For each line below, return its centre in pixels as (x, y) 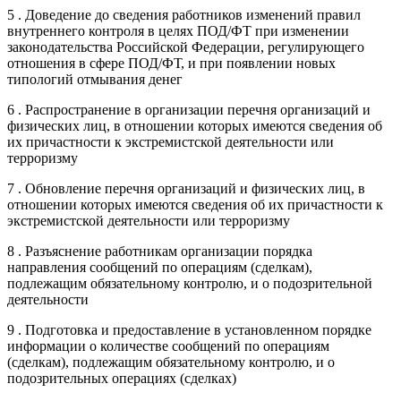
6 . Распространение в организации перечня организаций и (189, 109)
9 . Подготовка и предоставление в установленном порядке (189, 329)
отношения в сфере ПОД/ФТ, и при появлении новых (171, 63)
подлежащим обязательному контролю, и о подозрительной (190, 283)
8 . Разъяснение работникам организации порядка (160, 251)
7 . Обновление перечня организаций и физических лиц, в (186, 188)
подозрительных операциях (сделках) (122, 378)
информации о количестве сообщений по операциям (168, 346)
